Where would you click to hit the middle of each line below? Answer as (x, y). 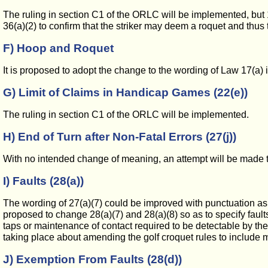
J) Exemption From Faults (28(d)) (92, 259)
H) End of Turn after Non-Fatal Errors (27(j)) (120, 137)
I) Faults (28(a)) (43, 181)
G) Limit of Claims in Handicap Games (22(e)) (125, 92)
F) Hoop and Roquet (58, 48)
